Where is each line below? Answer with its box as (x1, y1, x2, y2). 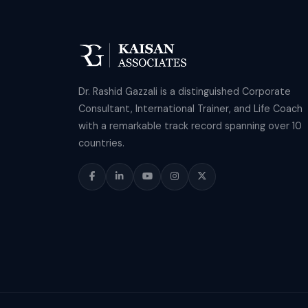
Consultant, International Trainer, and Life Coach (78, 102, 302, 115)
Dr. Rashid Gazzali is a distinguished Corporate (78, 85, 291, 98)
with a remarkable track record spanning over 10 (78, 119, 302, 132)
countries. (78, 136, 124, 149)
